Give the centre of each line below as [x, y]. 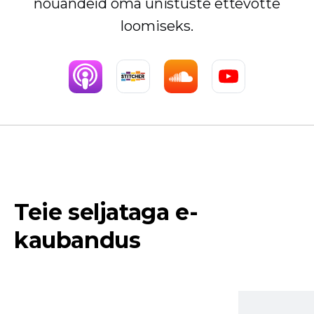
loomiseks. [157, 26]
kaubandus [77, 240]
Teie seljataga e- [106, 212]
